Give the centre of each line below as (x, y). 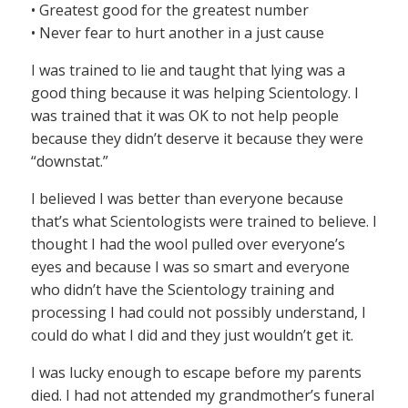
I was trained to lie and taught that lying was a (188, 71)
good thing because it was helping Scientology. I (195, 93)
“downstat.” (70, 162)
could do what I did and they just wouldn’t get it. (192, 336)
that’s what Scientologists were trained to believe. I (204, 222)
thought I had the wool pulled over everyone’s (188, 245)
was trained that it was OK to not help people (185, 116)
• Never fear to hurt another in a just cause (178, 33)
